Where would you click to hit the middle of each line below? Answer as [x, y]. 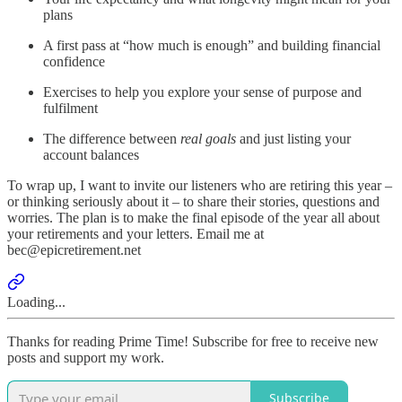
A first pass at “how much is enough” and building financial [212, 45]
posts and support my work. [86, 357]
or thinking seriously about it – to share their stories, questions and [193, 201]
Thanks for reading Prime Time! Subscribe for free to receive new [193, 341]
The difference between [112, 138]
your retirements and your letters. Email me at [135, 233]
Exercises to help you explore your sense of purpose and [202, 92]
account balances [91, 154]
